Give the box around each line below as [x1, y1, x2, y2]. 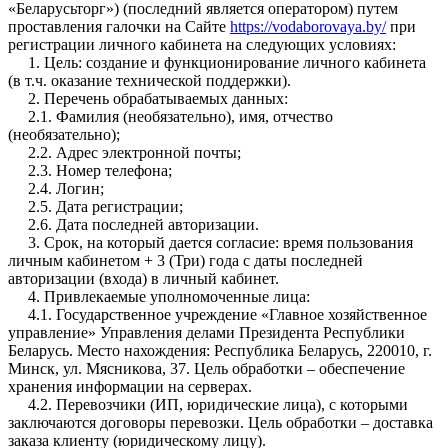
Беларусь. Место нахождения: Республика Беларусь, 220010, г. [8, 341, 432, 359]
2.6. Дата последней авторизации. [8, 215, 259, 233]
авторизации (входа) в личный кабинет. [8, 269, 279, 287]
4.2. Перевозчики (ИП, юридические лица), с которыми [8, 395, 408, 413]
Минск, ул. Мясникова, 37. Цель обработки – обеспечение [8, 359, 405, 377]
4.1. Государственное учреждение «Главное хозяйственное [8, 305, 427, 323]
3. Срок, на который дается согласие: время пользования [8, 233, 413, 251]
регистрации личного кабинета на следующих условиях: [8, 35, 396, 53]
